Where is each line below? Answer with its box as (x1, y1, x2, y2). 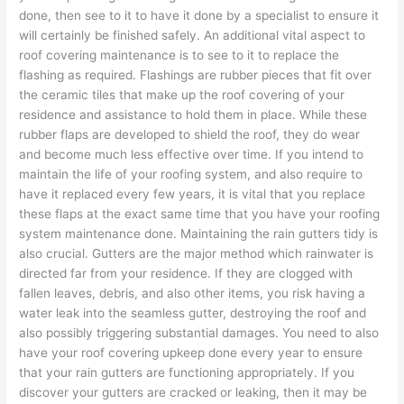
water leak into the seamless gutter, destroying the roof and (19, 305, 367, 320)
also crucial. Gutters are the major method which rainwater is (19, 245, 374, 261)
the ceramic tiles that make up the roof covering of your (19, 87, 345, 102)
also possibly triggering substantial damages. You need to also (19, 325, 380, 340)
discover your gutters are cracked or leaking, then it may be (19, 384, 368, 399)
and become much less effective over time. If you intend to (19, 146, 364, 161)
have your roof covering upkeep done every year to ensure (19, 344, 363, 360)
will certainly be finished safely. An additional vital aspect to (19, 27, 366, 42)
